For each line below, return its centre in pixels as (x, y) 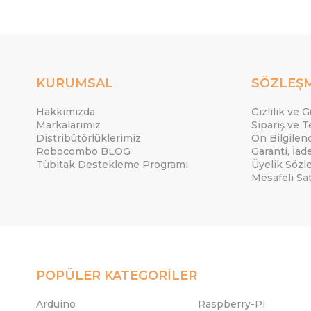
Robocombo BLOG (83, 151)
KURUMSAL (75, 83)
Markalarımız (68, 125)
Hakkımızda (66, 112)
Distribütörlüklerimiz (89, 138)
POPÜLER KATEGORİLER (117, 276)
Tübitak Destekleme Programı (112, 165)
